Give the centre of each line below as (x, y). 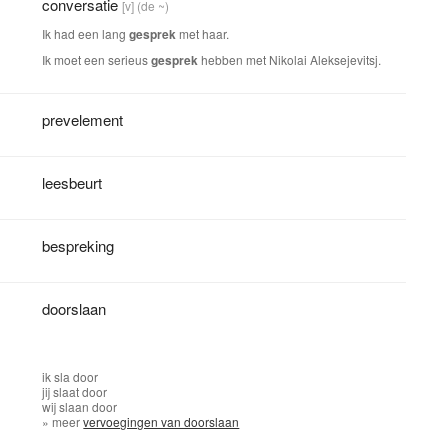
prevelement (83, 119)
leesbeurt (72, 182)
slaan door (88, 406)
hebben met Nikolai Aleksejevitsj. (290, 59)
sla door (76, 376)
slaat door (80, 391)
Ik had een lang (86, 33)
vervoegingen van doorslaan (161, 421)
